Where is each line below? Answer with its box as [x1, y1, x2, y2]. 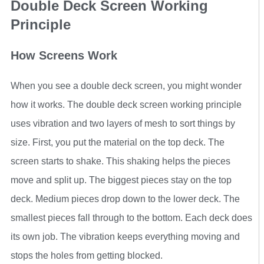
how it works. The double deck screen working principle [11, 100, 242, 110]
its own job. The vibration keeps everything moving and [11, 232, 240, 242]
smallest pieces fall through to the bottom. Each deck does [11, 213, 252, 223]
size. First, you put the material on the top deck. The [11, 137, 225, 148]
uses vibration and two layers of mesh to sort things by [11, 118, 235, 129]
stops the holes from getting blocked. [11, 250, 163, 261]
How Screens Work [11, 49, 117, 62]
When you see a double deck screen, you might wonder [11, 81, 242, 91]
